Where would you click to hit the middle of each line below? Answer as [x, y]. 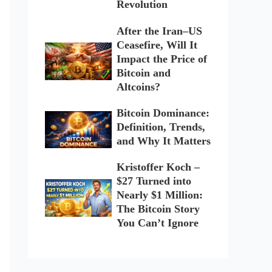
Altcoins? [138, 87]
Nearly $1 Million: [159, 195]
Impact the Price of [161, 59]
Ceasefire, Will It [157, 45]
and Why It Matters [163, 141]
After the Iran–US [159, 31]
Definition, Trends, [161, 127]
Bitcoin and [143, 73]
